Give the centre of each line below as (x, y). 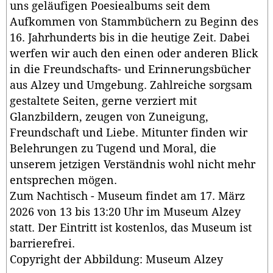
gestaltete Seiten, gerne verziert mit (103, 101)
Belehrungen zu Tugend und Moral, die (113, 149)
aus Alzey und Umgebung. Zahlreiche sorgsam (131, 86)
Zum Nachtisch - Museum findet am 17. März (127, 197)
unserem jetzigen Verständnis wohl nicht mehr (133, 165)
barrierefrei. (42, 244)
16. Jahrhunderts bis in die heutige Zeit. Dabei (130, 38)
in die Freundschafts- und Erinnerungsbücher (130, 70)
